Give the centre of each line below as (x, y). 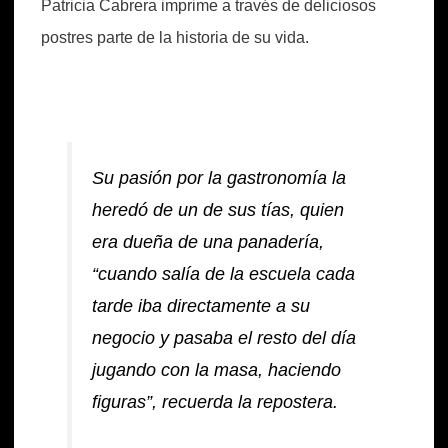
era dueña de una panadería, (208, 241)
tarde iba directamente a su (201, 305)
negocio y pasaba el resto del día (224, 337)
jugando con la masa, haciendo (217, 369)
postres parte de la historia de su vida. (175, 37)
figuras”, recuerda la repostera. (215, 401)
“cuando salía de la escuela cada (224, 273)
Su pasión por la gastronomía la (219, 177)
